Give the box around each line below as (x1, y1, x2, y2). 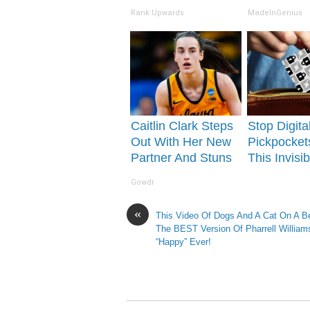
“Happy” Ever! (156, 237, 211, 248)
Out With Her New (131, 135, 232, 149)
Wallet (248, 183, 282, 197)
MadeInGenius (248, 8, 303, 18)
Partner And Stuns (131, 151, 232, 165)
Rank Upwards (131, 8, 185, 18)
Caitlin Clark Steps (131, 119, 234, 134)
